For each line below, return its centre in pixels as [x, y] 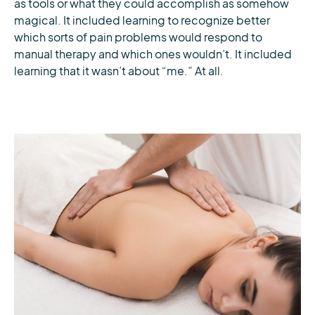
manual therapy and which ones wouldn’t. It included [153, 54]
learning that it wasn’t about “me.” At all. [119, 71]
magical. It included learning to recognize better [142, 21]
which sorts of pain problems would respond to [138, 38]
